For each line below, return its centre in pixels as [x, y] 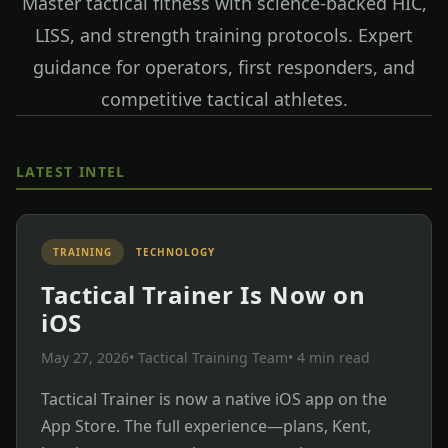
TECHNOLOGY [175, 251]
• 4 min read [329, 357]
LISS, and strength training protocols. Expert [224, 34]
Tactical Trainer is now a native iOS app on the [214, 398]
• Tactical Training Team [208, 357]
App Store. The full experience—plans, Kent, [206, 425]
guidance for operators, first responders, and [224, 66]
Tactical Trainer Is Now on [203, 294]
